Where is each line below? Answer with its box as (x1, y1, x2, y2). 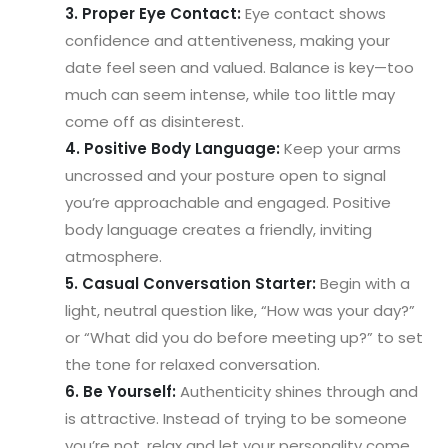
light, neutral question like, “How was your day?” (65, 299, 415, 321)
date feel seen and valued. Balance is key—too (65, 56, 414, 78)
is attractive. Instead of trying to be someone (65, 407, 407, 429)
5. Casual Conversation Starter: (65, 272, 316, 294)
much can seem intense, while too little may (65, 83, 395, 105)
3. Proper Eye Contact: (65, 2, 241, 24)
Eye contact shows (241, 2, 386, 24)
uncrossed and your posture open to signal (65, 164, 386, 186)
